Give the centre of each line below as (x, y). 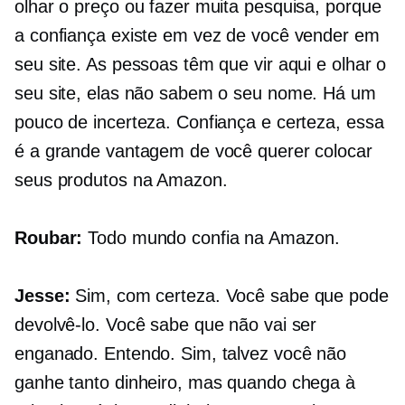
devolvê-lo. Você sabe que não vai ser (166, 325)
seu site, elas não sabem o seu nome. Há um (195, 94)
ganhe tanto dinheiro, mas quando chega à (185, 383)
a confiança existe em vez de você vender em (197, 36)
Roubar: (49, 238)
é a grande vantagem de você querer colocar (193, 151)
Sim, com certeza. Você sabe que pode (229, 296)
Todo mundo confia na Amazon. (211, 238)
